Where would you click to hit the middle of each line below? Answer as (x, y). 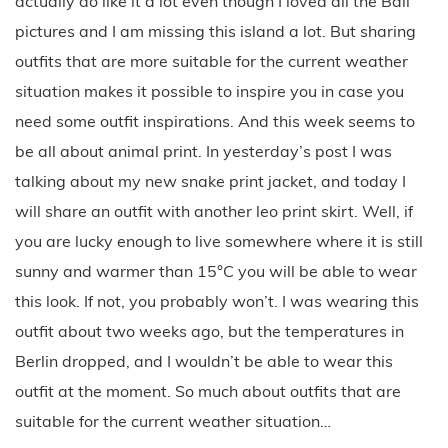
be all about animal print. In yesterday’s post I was (203, 150)
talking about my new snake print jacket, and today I (210, 180)
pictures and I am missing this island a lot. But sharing (215, 30)
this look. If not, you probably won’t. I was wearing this (217, 300)
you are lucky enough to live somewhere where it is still (219, 240)
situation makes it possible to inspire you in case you (209, 90)
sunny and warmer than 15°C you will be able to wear (216, 270)
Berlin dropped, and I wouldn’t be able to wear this (204, 360)
